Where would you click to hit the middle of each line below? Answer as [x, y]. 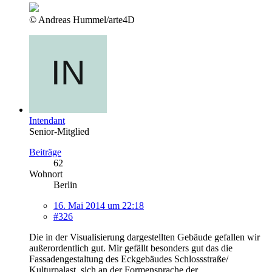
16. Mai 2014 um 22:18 [99, 205]
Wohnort [46, 174]
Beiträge [45, 152]
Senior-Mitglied [59, 131]
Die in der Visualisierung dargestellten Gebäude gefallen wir [144, 237]
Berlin [65, 185]
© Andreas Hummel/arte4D [82, 19]
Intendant [47, 120]
